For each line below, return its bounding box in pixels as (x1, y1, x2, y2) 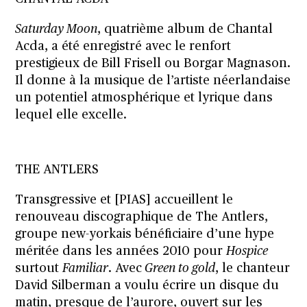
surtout (15, 262, 63, 275)
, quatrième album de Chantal (97, 23, 273, 36)
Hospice (226, 245, 269, 258)
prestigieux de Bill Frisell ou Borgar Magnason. (15, 57, 291, 70)
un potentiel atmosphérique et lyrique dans (15, 91, 273, 104)
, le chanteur (215, 262, 291, 275)
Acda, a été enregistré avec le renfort (15, 40, 232, 53)
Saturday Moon (15, 23, 98, 36)
